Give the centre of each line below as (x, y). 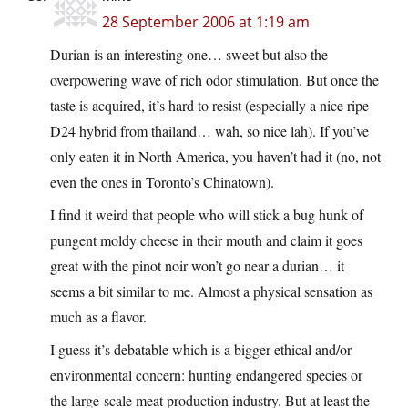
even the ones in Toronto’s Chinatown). (162, 182)
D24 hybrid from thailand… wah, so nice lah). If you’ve (209, 131)
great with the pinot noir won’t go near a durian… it (197, 266)
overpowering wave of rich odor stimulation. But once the (214, 80)
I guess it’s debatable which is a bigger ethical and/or (201, 350)
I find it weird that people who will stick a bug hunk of (207, 215)
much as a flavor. (98, 317)
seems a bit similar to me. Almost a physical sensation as (211, 291)
